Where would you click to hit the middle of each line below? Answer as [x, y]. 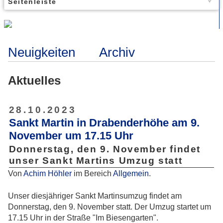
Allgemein [131, 174]
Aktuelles [34, 80]
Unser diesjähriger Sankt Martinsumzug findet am [95, 196]
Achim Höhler [48, 174]
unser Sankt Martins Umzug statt [96, 160]
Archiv [117, 53]
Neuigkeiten [42, 53]
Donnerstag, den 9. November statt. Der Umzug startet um [110, 207]
